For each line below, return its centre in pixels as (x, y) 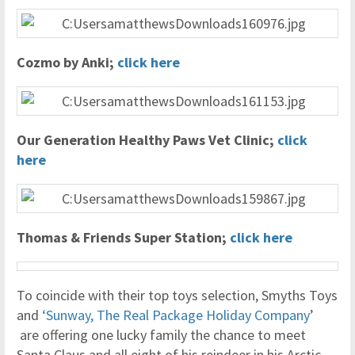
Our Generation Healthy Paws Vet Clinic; (147, 140)
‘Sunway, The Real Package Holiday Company (176, 315)
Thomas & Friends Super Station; (123, 237)
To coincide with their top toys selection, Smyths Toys (177, 295)
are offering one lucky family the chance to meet (161, 335)
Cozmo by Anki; (67, 62)
